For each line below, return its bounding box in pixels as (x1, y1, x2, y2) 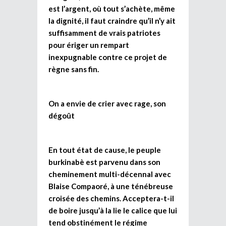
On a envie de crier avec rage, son (48, 98, 166, 108)
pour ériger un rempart (48, 40, 129, 49)
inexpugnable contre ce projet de (48, 52, 167, 62)
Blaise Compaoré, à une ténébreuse (48, 181, 173, 191)
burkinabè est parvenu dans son (48, 157, 160, 166)
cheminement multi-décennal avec (48, 169, 171, 179)
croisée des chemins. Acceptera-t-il (48, 193, 174, 203)
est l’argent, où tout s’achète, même (48, 4, 175, 13)
